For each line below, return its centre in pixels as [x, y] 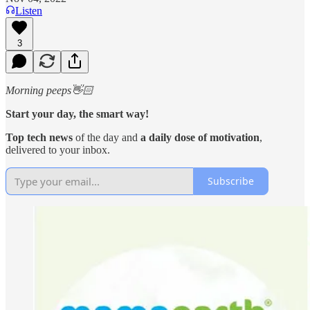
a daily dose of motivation [200, 137]
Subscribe [231, 181]
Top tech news [39, 137]
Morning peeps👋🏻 [49, 90]
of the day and [107, 137]
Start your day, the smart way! [77, 113]
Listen [29, 10]
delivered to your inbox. [58, 149]
